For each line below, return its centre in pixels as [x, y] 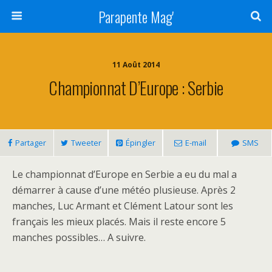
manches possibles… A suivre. [79, 237]
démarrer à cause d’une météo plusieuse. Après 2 [124, 190]
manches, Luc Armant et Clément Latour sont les [123, 206]
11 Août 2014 [136, 65]
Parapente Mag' [136, 16]
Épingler [140, 143]
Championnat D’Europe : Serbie [136, 87]
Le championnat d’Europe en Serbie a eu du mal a [124, 174]
